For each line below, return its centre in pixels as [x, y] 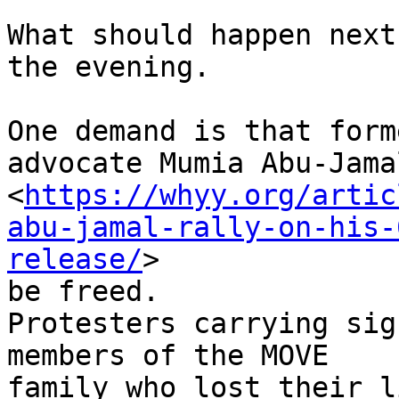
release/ [75, 260]
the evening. [109, 67]
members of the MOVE [168, 356]
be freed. [83, 292]
